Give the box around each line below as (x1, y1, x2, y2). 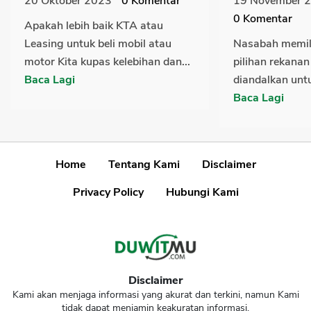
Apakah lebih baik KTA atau (24, 18, 163, 34)
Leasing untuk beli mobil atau (24, 36, 171, 52)
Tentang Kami (108, 157, 180, 173)
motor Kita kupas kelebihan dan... (24, 54, 190, 70)
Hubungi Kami (165, 185, 239, 201)
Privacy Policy (72, 185, 144, 201)
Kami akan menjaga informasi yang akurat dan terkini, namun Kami (12, 288, 299, 302)
